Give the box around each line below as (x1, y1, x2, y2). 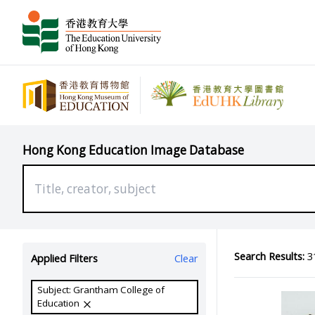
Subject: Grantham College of (37, 283, 165, 297)
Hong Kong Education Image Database (22, 141, 244, 158)
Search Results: (233, 248, 304, 263)
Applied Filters (30, 251, 98, 266)
